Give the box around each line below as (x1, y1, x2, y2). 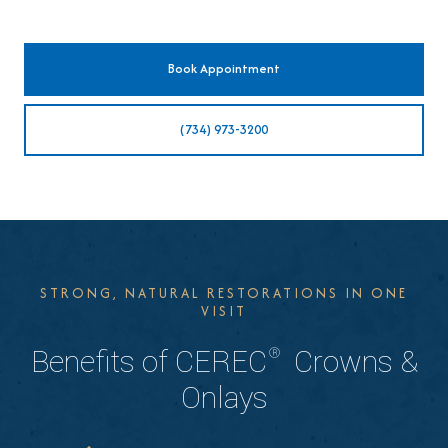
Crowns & (286, 343, 418, 381)
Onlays (180, 379, 268, 417)
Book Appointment (168, 59, 280, 79)
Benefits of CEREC (30, 343, 274, 381)
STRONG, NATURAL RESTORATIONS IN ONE (40, 283, 408, 304)
